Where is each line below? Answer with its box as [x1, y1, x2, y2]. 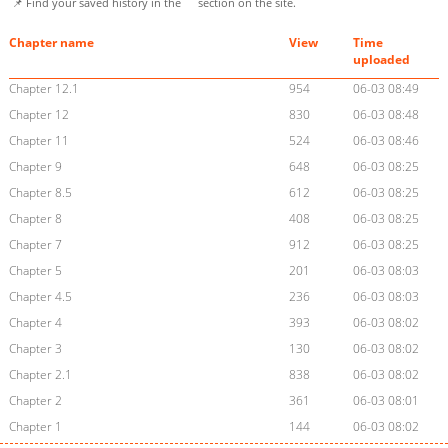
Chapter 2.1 [8, 366, 72, 384]
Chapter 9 [8, 158, 62, 176]
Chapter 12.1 [8, 80, 79, 98]
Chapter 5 [8, 262, 62, 280]
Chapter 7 [8, 236, 62, 254]
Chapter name [8, 34, 94, 52]
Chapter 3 [8, 340, 62, 358]
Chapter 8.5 [8, 184, 72, 202]
